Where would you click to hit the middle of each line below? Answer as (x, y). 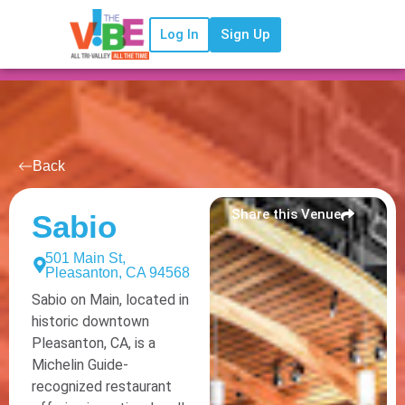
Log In (180, 34)
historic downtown (90, 322)
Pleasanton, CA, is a (94, 344)
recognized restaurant (102, 387)
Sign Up (246, 34)
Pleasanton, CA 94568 (118, 273)
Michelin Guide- (80, 365)
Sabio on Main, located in (110, 300)
